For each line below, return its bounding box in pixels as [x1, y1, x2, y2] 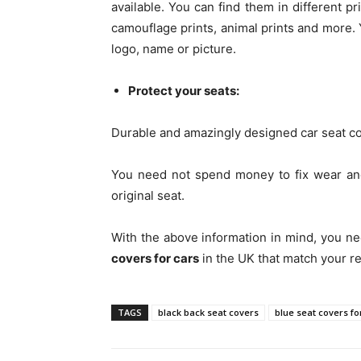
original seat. [111, 187, 185, 203]
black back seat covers [158, 305, 259, 318]
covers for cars [111, 250, 199, 266]
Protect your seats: [128, 82, 239, 98]
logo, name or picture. [111, 40, 236, 56]
